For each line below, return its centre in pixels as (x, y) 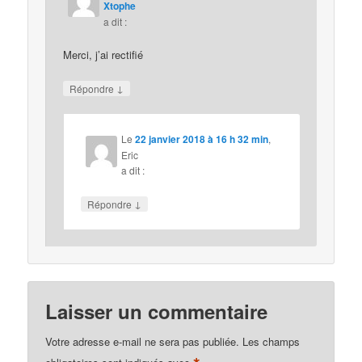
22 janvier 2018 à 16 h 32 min (202, 139)
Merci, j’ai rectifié (103, 55)
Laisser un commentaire (157, 311)
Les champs (271, 342)
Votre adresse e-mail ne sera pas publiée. (143, 342)
